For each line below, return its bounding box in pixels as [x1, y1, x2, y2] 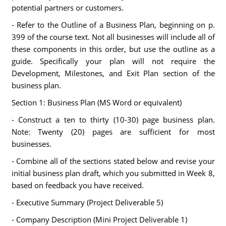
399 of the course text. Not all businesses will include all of [11, 32, 215, 42]
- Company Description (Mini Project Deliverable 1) [11, 214, 187, 224]
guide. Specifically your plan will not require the [11, 56, 215, 66]
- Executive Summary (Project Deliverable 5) [11, 197, 163, 207]
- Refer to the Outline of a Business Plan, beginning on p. [11, 20, 215, 30]
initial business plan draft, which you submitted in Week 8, [11, 168, 215, 178]
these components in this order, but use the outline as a [11, 44, 215, 54]
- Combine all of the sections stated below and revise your [11, 156, 215, 166]
